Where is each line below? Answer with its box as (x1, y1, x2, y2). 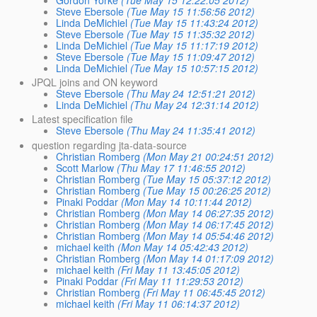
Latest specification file (31, 112, 133, 127)
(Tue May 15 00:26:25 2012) (142, 183, 271, 197)
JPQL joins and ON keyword (31, 75, 158, 90)
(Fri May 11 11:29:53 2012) (120, 273, 243, 288)
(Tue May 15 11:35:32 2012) (126, 27, 255, 41)
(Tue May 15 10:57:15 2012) (129, 61, 258, 75)
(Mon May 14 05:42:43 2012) (117, 239, 248, 254)
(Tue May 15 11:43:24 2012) (129, 16, 258, 30)
